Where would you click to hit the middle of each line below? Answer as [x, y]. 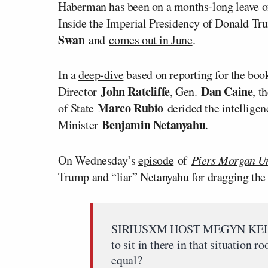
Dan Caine [227, 91]
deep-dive [101, 74]
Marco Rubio [131, 108]
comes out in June [151, 40]
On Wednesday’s [98, 160]
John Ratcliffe [135, 91]
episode [156, 160]
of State [78, 108]
